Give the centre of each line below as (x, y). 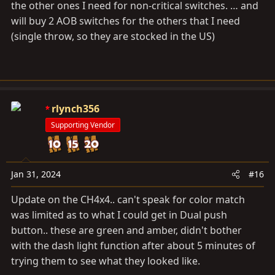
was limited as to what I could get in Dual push (119, 215)
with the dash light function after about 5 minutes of (133, 246)
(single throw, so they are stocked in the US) (113, 36)
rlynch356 (76, 109)
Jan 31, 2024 (36, 174)
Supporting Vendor (83, 125)
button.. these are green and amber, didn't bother (126, 230)
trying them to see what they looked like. (106, 261)
